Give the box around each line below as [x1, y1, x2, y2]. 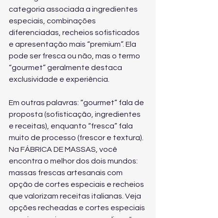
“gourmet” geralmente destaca [9, 64, 124, 72]
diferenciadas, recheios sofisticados [9, 29, 141, 36]
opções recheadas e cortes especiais [9, 204, 145, 212]
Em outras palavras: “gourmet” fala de [9, 99, 145, 107]
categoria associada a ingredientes [9, 5, 139, 13]
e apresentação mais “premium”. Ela [9, 40, 138, 48]
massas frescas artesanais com [9, 169, 124, 177]
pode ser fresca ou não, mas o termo [9, 52, 142, 60]
